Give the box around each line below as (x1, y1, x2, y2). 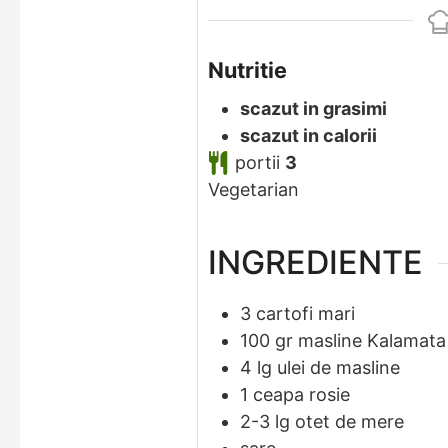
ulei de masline (277, 357, 400, 379)
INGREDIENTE (208, 243, 423, 283)
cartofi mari (256, 303, 355, 325)
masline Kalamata (298, 330, 446, 352)
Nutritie (208, 57, 287, 84)
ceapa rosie (253, 384, 350, 406)
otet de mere (295, 411, 404, 433)
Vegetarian (208, 179, 299, 201)
